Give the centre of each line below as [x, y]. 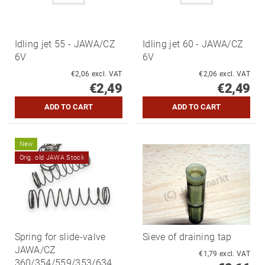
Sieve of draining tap [187, 237]
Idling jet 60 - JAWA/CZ [193, 44]
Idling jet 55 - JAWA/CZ [65, 44]
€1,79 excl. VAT [235, 253]
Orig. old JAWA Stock [51, 157]
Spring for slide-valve [60, 237]
